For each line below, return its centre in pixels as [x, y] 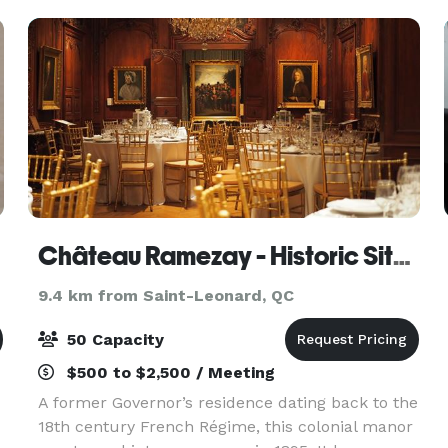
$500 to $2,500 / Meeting [168, 372]
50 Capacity [112, 339]
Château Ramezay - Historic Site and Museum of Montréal [401, 256]
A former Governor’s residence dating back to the [227, 402]
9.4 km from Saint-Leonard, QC [165, 295]
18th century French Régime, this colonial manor [225, 426]
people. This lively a [113, 18]
